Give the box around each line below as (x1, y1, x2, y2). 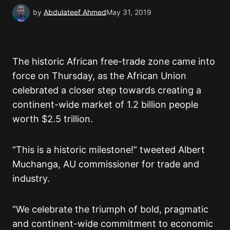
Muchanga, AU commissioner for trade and (12, 159, 199, 170)
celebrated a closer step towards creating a (12, 85, 201, 96)
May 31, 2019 (106, 8, 151, 17)
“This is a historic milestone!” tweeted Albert (12, 144, 205, 156)
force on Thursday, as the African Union (12, 70, 186, 82)
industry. (12, 173, 50, 184)
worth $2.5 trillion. (12, 113, 93, 125)
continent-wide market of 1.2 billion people (12, 99, 198, 110)
